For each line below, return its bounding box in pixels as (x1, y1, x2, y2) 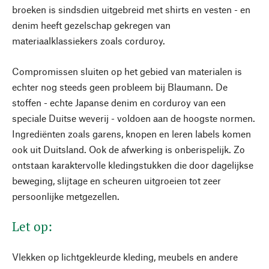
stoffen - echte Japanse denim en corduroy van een (12, 97, 226, 108)
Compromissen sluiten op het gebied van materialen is (12, 65, 242, 77)
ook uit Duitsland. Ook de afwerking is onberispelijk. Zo (12, 144, 245, 155)
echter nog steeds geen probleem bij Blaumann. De (12, 81, 228, 92)
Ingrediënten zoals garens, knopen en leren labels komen (12, 128, 251, 139)
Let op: (12, 218, 52, 235)
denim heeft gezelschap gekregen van (12, 19, 171, 31)
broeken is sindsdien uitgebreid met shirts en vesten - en (12, 4, 250, 15)
